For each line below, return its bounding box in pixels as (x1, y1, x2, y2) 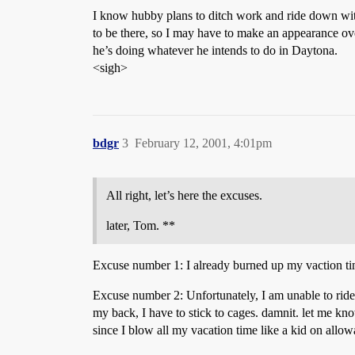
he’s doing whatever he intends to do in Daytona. (93, 44, 338, 57)
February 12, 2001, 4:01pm (135, 136, 272, 150)
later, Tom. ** (106, 219, 175, 232)
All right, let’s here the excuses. (106, 189, 262, 202)
